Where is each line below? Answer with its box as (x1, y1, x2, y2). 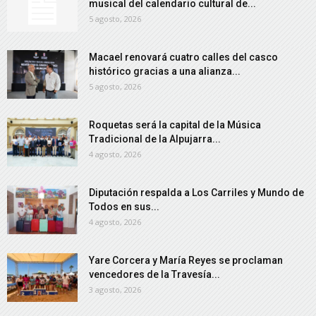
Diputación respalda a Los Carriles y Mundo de (89, 187, 304, 199)
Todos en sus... (89, 201, 159, 213)
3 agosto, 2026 (89, 284, 141, 296)
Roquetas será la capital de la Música (89, 119, 261, 131)
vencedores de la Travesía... (89, 269, 220, 281)
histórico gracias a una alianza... (89, 66, 241, 78)
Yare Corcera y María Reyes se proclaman (89, 255, 283, 267)
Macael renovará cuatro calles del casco (89, 51, 278, 63)
